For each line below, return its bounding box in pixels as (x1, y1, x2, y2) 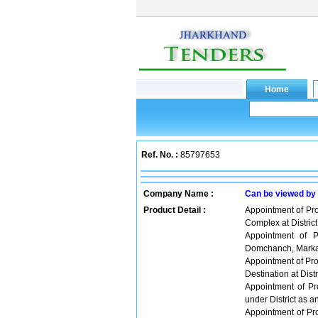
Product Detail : (143, 205, 206, 215)
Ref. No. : (141, 150, 178, 160)
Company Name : (143, 189, 214, 199)
